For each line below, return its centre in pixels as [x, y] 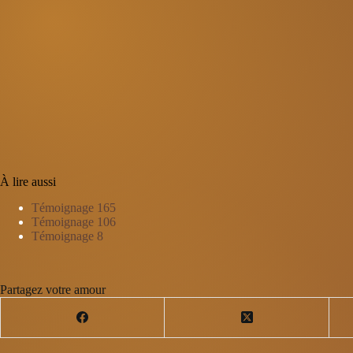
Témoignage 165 [74, 207]
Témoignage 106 [74, 221]
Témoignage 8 [67, 236]
